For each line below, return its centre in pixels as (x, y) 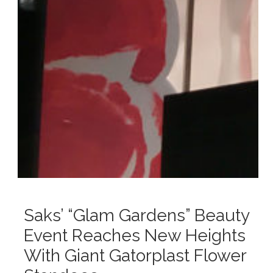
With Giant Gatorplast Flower (135, 255)
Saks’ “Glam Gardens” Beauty (136, 215)
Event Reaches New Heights (135, 235)
